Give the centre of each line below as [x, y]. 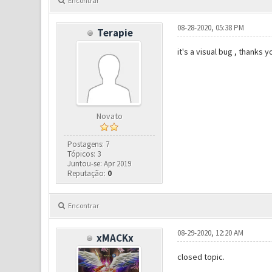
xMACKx [115, 238]
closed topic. [201, 257]
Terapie [115, 33]
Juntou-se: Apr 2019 [100, 164]
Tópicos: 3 [84, 154]
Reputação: [88, 174]
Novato [109, 116]
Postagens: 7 [89, 144]
